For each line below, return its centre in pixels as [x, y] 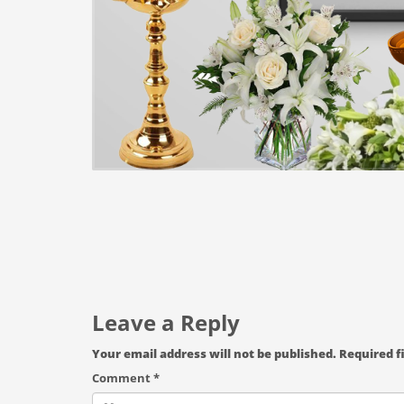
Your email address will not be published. [214, 353]
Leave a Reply [166, 322]
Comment [123, 378]
